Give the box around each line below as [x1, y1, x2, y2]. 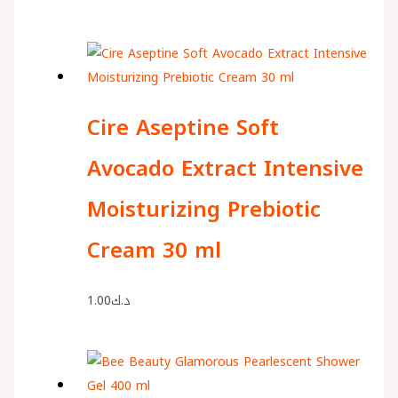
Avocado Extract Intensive [86, 147, 363, 189]
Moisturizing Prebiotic [86, 188, 321, 230]
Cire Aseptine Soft [86, 107, 279, 148]
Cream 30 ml [86, 229, 221, 271]
